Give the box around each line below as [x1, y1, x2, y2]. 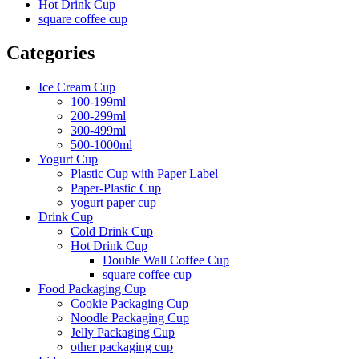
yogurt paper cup [71, 195, 156, 209]
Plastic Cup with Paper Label [71, 166, 218, 180]
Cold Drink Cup [71, 224, 153, 238]
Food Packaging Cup [38, 281, 146, 296]
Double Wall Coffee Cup [103, 252, 229, 267]
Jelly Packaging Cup [71, 325, 175, 339]
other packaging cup [71, 339, 173, 353]
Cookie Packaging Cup [71, 296, 188, 310]
